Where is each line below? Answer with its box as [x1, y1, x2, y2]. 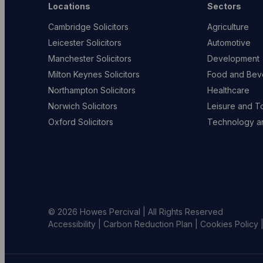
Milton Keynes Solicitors [48, 69, 140, 79]
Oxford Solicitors [48, 116, 114, 127]
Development [207, 53, 259, 63]
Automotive [207, 37, 251, 48]
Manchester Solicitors [48, 53, 132, 63]
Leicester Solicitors [48, 37, 122, 48]
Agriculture [207, 21, 249, 32]
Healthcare [207, 85, 249, 95]
